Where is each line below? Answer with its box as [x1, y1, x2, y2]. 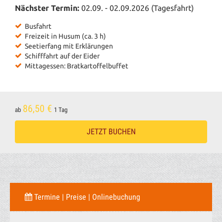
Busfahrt [25, 22, 52, 30]
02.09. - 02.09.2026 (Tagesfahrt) [81, 4, 194, 12]
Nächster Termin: [15, 4, 81, 12]
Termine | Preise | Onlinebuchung [32, 192, 140, 202]
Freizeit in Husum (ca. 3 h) [25, 32, 106, 40]
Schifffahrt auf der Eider [25, 52, 101, 60]
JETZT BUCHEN [86, 127, 136, 136]
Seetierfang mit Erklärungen [25, 42, 113, 50]
